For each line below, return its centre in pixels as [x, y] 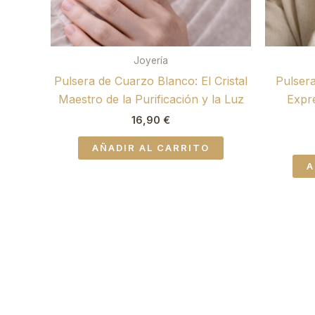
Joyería [151, 61]
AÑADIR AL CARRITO [151, 147]
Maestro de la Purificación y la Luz [151, 99]
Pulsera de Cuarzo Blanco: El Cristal [151, 81]
